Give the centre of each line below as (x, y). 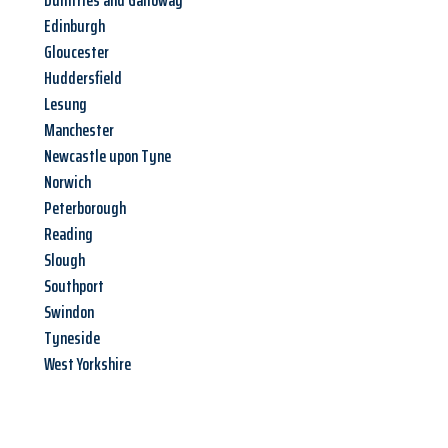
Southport (74, 286)
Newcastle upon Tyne (107, 156)
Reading (68, 234)
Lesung (65, 104)
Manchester (79, 130)
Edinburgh (74, 26)
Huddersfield (83, 78)
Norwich (67, 182)
